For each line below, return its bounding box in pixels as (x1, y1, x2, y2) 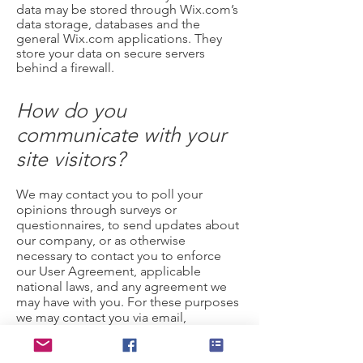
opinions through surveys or (16, 202, 177, 217)
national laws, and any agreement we (16, 279, 227, 294)
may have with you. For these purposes (16, 294, 239, 310)
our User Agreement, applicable (16, 263, 201, 279)
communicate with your (16, 122, 226, 147)
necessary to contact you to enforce (16, 248, 221, 263)
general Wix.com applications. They (16, 31, 222, 46)
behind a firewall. (16, 60, 117, 75)
